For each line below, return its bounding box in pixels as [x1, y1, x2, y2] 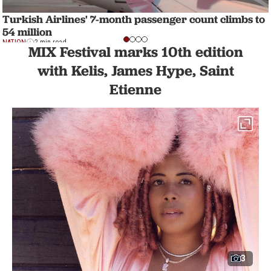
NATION [2, 38, 26, 47]
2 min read [34, 38, 67, 47]
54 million [2, 25, 52, 39]
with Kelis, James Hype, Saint [37, 62, 234, 79]
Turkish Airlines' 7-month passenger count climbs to [2, 12, 265, 27]
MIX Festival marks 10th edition [28, 43, 243, 60]
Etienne [109, 80, 162, 98]
